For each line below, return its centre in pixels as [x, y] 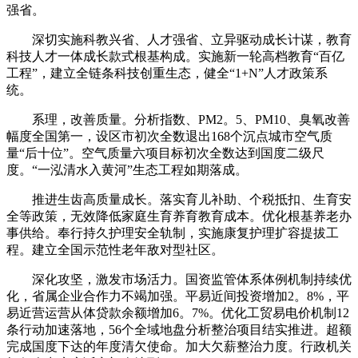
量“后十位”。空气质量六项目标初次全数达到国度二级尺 [165, 153]
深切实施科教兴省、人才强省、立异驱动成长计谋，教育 [179, 39]
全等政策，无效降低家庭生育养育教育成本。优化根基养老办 [179, 216]
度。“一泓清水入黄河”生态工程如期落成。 [127, 169]
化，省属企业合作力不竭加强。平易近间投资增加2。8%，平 [178, 296]
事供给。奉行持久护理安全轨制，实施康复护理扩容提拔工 [173, 233]
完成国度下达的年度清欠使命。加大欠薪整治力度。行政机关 [179, 346]
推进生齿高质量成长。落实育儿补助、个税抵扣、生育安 [179, 199]
